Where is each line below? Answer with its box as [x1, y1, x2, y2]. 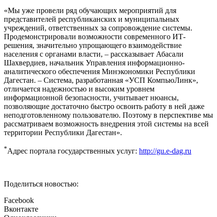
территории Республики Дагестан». [4, 128, 122, 137]
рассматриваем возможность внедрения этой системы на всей [4, 119, 209, 128]
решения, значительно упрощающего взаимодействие [4, 41, 182, 49]
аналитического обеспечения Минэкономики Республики [4, 67, 195, 76]
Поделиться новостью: [4, 179, 78, 188]
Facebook [4, 196, 34, 204]
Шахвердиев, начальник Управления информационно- [4, 58, 185, 67]
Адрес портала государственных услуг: [7, 146, 139, 155]
